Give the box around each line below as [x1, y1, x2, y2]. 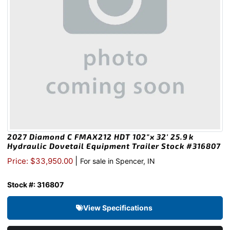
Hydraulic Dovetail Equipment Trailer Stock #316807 [7, 141, 221, 151]
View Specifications [83, 203, 154, 213]
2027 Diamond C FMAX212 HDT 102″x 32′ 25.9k [7, 132, 194, 142]
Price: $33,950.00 [7, 156, 75, 166]
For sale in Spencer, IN [80, 157, 155, 166]
